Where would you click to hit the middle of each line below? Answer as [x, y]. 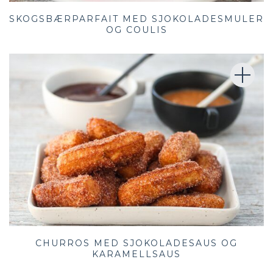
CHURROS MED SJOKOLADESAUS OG [136, 243]
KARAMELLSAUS [136, 254]
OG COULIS [136, 30]
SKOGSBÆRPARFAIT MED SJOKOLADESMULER [136, 19]
